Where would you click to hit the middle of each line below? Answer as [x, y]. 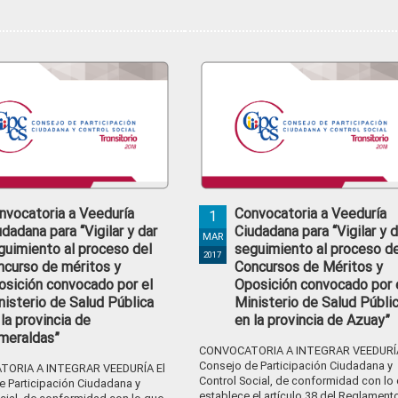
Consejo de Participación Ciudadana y [295, 366]
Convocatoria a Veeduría [310, 214]
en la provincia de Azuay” [312, 320]
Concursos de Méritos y [308, 267]
